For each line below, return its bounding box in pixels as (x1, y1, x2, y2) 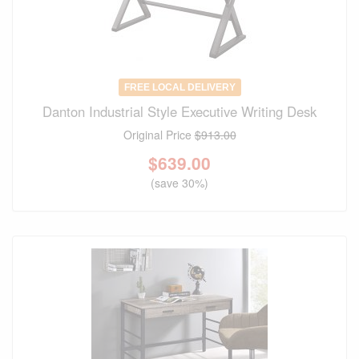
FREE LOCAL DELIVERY (123, 82, 236, 94)
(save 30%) (151, 175, 208, 192)
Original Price (123, 127, 195, 143)
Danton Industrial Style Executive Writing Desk (42, 102, 317, 122)
